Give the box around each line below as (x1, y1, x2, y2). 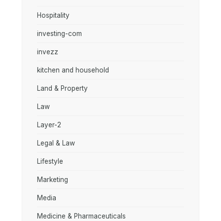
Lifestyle (37, 157, 63, 165)
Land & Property (37, 84, 88, 92)
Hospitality (37, 11, 70, 19)
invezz (37, 48, 58, 56)
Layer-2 (37, 121, 61, 129)
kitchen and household (37, 66, 109, 74)
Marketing (37, 176, 68, 184)
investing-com (37, 30, 82, 37)
